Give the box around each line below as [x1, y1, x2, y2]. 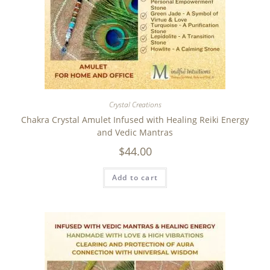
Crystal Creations [108, 99, 162, 110]
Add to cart [111, 172, 159, 183]
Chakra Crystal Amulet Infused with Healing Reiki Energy [21, 114, 249, 126]
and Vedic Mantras [97, 127, 173, 139]
